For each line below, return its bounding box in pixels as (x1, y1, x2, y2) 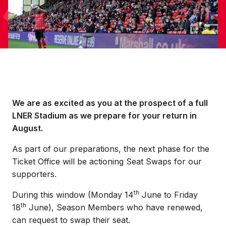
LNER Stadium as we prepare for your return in (12, 110, 197, 121)
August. (12, 123, 43, 133)
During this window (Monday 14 (12, 190, 134, 200)
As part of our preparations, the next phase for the (12, 144, 209, 154)
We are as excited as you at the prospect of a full (12, 98, 208, 108)
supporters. (12, 169, 56, 179)
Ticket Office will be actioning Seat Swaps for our (12, 156, 202, 166)
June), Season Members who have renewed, (26, 202, 203, 212)
